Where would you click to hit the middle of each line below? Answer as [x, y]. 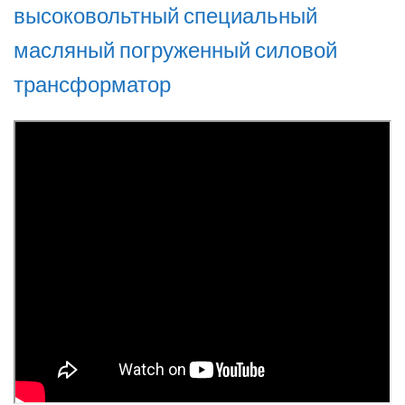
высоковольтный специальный [165, 15]
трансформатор [94, 84]
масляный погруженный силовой [175, 50]
